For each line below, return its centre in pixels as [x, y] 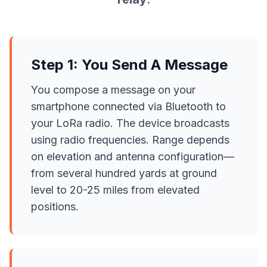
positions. [55, 207]
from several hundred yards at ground [124, 173]
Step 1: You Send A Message [129, 65]
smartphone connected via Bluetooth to [128, 106]
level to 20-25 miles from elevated [115, 190]
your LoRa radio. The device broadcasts [130, 123]
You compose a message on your [113, 90]
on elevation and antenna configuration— [133, 156]
